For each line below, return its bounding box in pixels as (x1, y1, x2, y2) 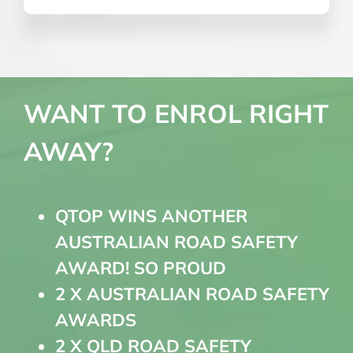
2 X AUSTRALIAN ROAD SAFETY (54, 283, 329, 306)
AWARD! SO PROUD (54, 257, 226, 280)
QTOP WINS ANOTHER (54, 205, 247, 228)
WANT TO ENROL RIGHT (23, 97, 329, 130)
